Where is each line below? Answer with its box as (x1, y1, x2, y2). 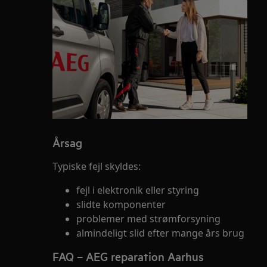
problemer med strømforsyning (76, 212, 221, 225)
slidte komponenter (76, 198, 166, 211)
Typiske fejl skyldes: (52, 160, 141, 173)
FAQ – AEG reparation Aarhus (52, 249, 204, 264)
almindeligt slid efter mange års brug (76, 226, 244, 240)
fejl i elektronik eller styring (76, 184, 199, 197)
